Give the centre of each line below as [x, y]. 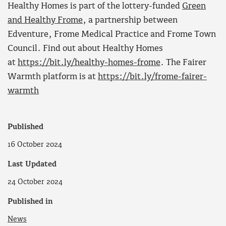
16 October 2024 [35, 145]
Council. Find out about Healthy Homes [85, 49]
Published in [30, 202]
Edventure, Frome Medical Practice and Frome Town [112, 35]
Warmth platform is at [53, 77]
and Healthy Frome [45, 21]
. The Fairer [183, 63]
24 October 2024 [35, 182]
